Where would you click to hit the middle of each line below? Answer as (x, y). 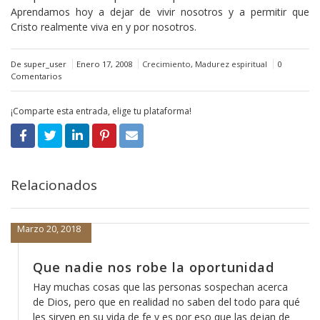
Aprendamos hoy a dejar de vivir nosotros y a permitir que (160, 11)
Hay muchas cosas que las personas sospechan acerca (153, 286)
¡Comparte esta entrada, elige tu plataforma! (101, 111)
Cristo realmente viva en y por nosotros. (104, 26)
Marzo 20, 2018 (41, 229)
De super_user (39, 64)
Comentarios (36, 76)
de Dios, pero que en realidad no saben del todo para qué (159, 301)
